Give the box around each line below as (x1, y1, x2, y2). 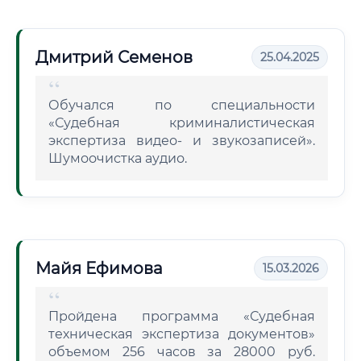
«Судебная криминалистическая (48, 115, 315, 131)
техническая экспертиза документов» (48, 326, 315, 342)
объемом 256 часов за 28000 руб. (48, 344, 315, 359)
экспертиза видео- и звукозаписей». (48, 133, 315, 148)
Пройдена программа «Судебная (48, 309, 315, 324)
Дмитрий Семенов (35, 48, 193, 67)
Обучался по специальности (48, 98, 315, 113)
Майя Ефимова (35, 259, 163, 278)
